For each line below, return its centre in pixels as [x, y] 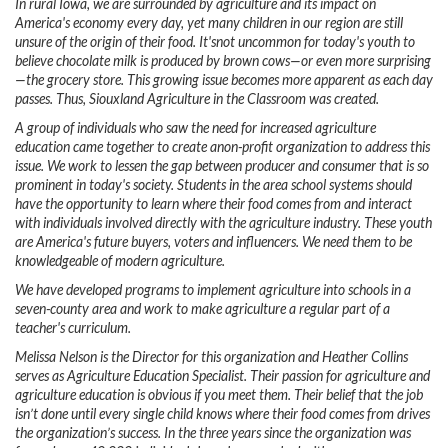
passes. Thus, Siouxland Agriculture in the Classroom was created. [198, 100]
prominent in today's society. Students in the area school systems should [213, 186]
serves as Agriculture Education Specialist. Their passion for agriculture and [222, 377]
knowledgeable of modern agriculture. [120, 262]
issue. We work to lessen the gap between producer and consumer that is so [222, 167]
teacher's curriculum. [73, 329]
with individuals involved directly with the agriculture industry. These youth [223, 224]
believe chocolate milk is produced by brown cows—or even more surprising [223, 62]
